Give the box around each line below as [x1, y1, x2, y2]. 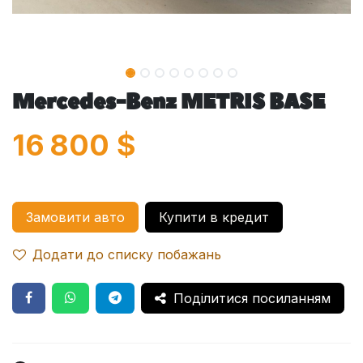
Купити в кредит [159, 208, 269, 225]
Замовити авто [26, 208, 125, 225]
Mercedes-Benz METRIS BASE [12, 88, 325, 117]
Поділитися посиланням [169, 289, 331, 306]
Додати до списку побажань [32, 246, 221, 263]
